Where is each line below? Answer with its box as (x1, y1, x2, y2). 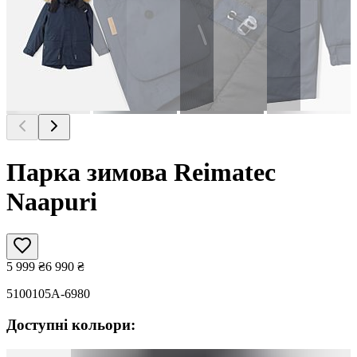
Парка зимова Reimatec (6, 157, 276, 186)
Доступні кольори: (6, 316, 135, 333)
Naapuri (6, 186, 97, 216)
